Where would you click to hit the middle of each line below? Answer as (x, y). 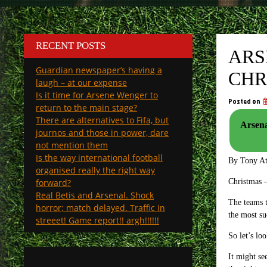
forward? (53, 183)
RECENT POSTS (71, 46)
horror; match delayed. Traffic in (100, 208)
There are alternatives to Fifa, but (102, 120)
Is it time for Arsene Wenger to (97, 95)
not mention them (72, 145)
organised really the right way (95, 170)
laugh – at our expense (81, 83)
